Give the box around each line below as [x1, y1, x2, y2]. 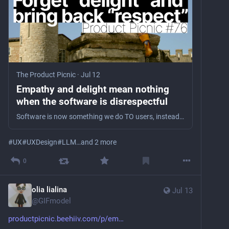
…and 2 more [76, 138, 117, 147]
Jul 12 [81, 71, 100, 79]
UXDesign [27, 138, 57, 147]
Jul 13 [172, 186, 193, 196]
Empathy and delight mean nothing [16, 83, 169, 96]
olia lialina [32, 185, 67, 195]
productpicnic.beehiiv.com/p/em [8, 214, 119, 224]
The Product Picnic [16, 71, 76, 79]
